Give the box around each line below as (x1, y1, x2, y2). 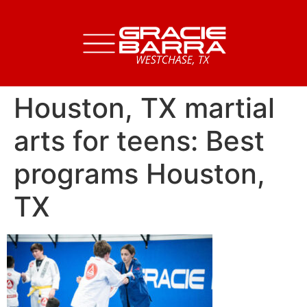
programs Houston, (14, 157, 265, 191)
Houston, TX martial (14, 91, 275, 125)
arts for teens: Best (14, 124, 265, 158)
